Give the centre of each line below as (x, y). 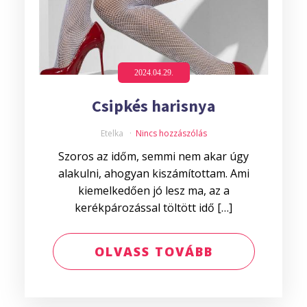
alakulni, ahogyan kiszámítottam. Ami (153, 173)
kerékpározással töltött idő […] (153, 208)
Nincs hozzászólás (171, 133)
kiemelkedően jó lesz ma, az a (153, 191)
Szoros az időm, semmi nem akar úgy (153, 156)
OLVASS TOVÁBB (153, 251)
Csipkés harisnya (153, 106)
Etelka (113, 133)
